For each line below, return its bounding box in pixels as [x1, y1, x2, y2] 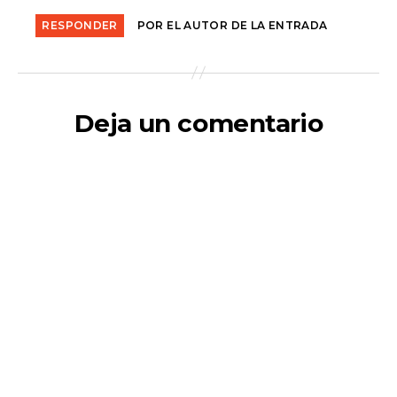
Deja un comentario [74, 107, 323, 138]
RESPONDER [42, 18, 118, 32]
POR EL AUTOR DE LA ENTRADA [136, 18, 328, 32]
